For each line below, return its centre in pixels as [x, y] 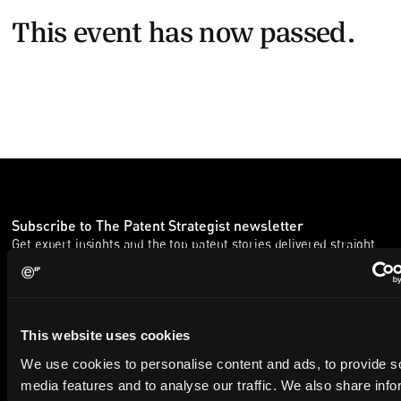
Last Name [241, 329]
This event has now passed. [183, 28]
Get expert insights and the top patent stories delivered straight [194, 244]
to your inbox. [51, 262]
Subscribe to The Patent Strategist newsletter [158, 226]
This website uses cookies [106, 335]
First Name [47, 329]
